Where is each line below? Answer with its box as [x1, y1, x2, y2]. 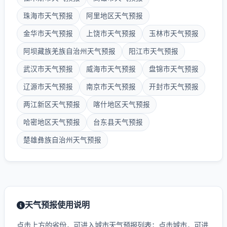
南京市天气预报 [86, 83, 136, 91]
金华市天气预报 [23, 29, 73, 37]
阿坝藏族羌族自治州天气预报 [23, 47, 116, 55]
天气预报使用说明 [25, 200, 90, 210]
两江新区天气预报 [23, 100, 80, 108]
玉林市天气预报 [149, 29, 199, 37]
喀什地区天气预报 [93, 100, 150, 108]
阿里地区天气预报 [86, 12, 143, 20]
